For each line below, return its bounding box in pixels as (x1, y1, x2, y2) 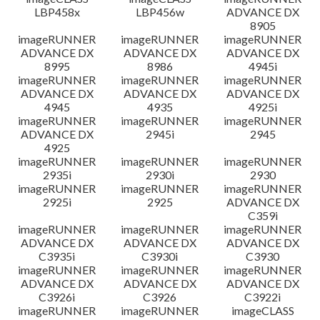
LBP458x (34, 5, 80, 19)
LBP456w (135, 5, 184, 19)
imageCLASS (231, 304, 294, 317)
